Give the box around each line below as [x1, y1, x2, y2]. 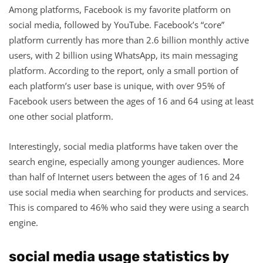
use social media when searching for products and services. [9, 186, 248, 198]
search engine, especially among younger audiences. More [9, 155, 244, 167]
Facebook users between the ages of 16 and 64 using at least [9, 95, 254, 107]
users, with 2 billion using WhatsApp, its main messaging [9, 49, 238, 61]
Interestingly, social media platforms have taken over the [9, 140, 238, 152]
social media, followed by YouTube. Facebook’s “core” [9, 18, 224, 31]
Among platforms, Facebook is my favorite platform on [9, 3, 231, 15]
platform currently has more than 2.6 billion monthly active [9, 33, 249, 46]
